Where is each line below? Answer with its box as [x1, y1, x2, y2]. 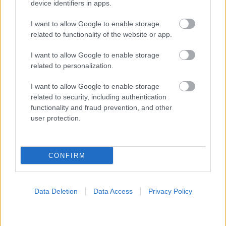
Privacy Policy [148, 187, 192, 195]
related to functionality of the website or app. [31, 30, 172, 38]
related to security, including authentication [31, 93, 166, 101]
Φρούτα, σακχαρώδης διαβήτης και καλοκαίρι [6, 194, 188, 204]
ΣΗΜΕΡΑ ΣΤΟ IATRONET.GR [6, 41, 146, 52]
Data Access [93, 187, 133, 195]
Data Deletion [34, 187, 78, 195]
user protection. [31, 114, 81, 122]
